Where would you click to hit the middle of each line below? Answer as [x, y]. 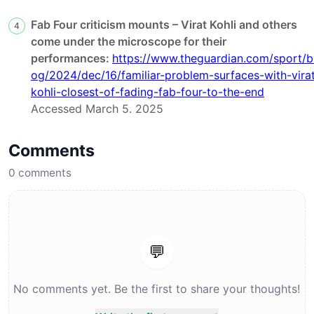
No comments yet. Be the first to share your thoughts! [157, 288]
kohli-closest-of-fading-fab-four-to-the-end [148, 91]
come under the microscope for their [129, 41]
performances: [71, 58]
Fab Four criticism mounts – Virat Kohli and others [164, 24]
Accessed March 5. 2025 [97, 108]
